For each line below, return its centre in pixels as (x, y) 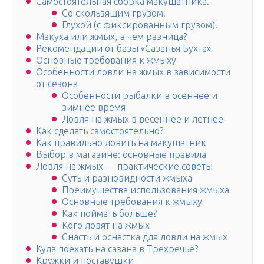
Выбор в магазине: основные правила (121, 155)
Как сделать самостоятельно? (100, 131)
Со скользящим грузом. (114, 13)
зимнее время (94, 108)
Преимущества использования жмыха (146, 190)
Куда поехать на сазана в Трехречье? (117, 249)
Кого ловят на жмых (106, 225)
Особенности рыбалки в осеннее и (140, 96)
